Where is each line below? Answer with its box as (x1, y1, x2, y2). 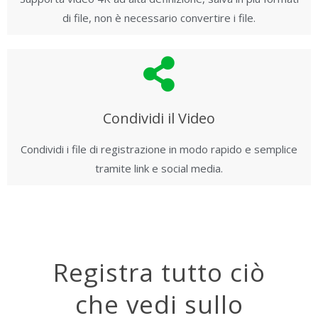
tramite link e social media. (95, 161, 223, 175)
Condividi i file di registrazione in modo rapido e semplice (21, 142, 297, 156)
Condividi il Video (103, 109, 215, 128)
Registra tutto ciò (53, 256, 265, 289)
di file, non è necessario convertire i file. (62, 11, 256, 25)
